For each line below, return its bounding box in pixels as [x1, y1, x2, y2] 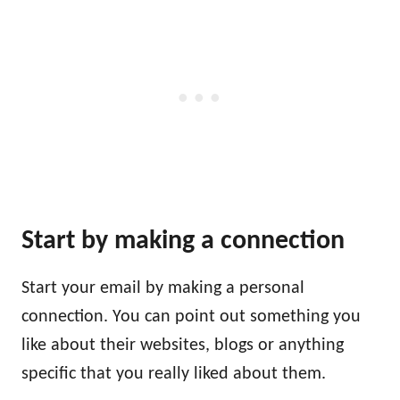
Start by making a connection [21, 228, 345, 255]
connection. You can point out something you [21, 308, 361, 326]
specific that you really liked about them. [21, 365, 326, 383]
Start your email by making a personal [21, 279, 304, 297]
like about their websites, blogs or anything [21, 337, 344, 354]
